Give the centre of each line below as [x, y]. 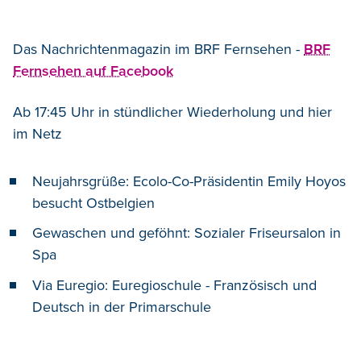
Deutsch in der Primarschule [122, 307]
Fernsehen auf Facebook [93, 71]
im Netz [37, 133]
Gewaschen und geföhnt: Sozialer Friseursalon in [187, 233]
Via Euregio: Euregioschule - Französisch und [174, 285]
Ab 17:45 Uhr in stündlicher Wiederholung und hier [172, 112]
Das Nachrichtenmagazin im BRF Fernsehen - [158, 49]
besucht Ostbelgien [93, 203]
